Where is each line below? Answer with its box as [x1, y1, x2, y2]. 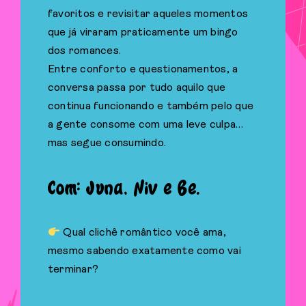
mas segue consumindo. [47, 137, 167, 149]
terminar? [47, 264, 99, 276]
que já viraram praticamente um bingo [47, 27, 238, 38]
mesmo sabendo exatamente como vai [47, 246, 241, 258]
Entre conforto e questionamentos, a [47, 64, 238, 75]
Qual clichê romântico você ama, [60, 227, 226, 239]
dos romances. [47, 45, 122, 57]
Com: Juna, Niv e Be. [47, 179, 200, 199]
